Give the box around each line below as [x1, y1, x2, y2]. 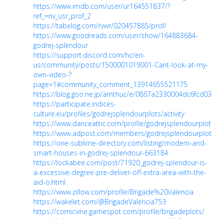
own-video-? [33, 70, 71, 80]
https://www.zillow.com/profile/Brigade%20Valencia [33, 187, 194, 197]
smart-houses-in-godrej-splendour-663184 [33, 148, 168, 158]
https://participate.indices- [33, 99, 116, 109]
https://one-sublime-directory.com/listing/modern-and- [33, 138, 207, 148]
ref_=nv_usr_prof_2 [33, 11, 91, 21]
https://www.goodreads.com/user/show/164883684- [33, 31, 198, 41]
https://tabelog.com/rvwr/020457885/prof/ [33, 21, 167, 31]
